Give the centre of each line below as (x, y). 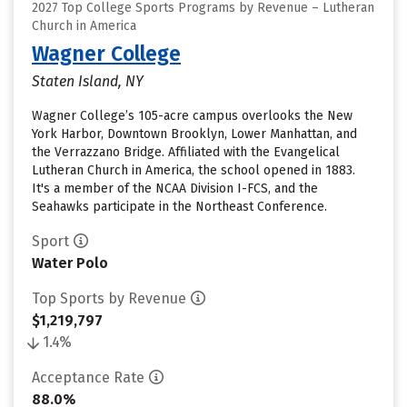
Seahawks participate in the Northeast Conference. (179, 207)
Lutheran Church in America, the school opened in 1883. (194, 170)
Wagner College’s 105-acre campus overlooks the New (192, 116)
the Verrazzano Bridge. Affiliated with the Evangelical (186, 152)
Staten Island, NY (88, 81)
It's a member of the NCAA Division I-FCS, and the (175, 189)
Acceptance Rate (88, 377)
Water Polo (70, 263)
